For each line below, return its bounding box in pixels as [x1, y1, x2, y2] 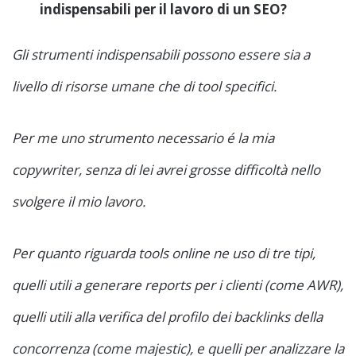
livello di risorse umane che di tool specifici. [12, 77, 277, 96]
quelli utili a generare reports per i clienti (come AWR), [12, 276, 343, 295]
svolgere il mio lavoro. [12, 192, 145, 211]
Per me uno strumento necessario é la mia [12, 129, 274, 148]
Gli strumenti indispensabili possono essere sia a [12, 45, 310, 64]
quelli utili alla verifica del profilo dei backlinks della [12, 308, 323, 327]
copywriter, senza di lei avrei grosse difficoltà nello [12, 161, 320, 180]
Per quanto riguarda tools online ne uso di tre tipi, [12, 244, 315, 263]
